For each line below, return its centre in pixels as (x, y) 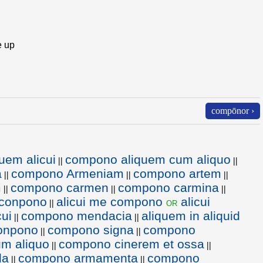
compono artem (177, 173)
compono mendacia (77, 216)
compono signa (91, 230)
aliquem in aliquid (191, 216)
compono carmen (60, 188)
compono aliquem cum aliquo (148, 159)
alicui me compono (111, 202)
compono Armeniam (68, 173)
